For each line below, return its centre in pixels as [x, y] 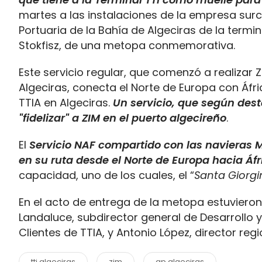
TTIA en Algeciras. [64, 103]
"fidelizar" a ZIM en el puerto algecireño [123, 118]
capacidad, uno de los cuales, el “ [106, 175]
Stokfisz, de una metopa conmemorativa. [127, 45]
